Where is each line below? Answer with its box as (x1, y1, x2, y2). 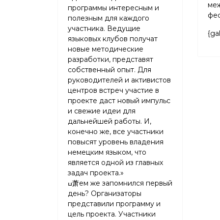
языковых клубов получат (68, 34, 158, 43)
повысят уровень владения (68, 137, 164, 146)
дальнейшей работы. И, (68, 117, 151, 126)
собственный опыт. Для (68, 65, 151, 74)
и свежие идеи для (68, 107, 136, 115)
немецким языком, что (68, 148, 146, 157)
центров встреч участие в (68, 86, 159, 95)
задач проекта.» (68, 168, 124, 177)
